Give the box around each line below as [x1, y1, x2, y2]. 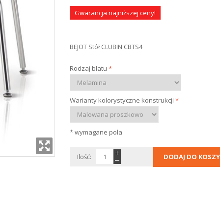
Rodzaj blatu [69, 64, 107, 73]
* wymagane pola [69, 128, 122, 137]
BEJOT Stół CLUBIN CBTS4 [69, 42, 142, 51]
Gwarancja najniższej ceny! [74, 8, 156, 17]
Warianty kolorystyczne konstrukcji [69, 96, 174, 105]
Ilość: [77, 152, 91, 161]
